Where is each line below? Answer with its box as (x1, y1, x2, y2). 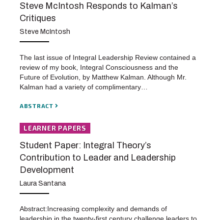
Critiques (20, 13, 56, 24)
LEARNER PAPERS (24, 124, 86, 133)
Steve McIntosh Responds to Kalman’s (20, 1, 178, 11)
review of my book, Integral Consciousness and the (20, 63, 178, 72)
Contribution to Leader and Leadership (20, 153, 176, 163)
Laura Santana (20, 179, 66, 187)
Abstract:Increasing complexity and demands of (20, 204, 167, 213)
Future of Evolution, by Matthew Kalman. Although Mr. (20, 73, 187, 82)
